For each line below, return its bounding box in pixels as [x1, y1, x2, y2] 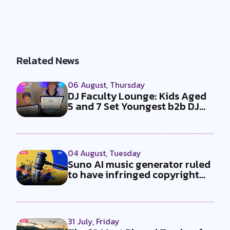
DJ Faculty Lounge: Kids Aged [68, 88, 206, 104]
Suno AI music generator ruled [68, 156, 210, 172]
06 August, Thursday [68, 78, 145, 91]
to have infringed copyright [68, 166, 199, 182]
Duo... [68, 108, 93, 124]
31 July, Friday [68, 215, 120, 227]
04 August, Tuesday [68, 146, 141, 159]
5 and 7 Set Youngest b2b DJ [68, 98, 199, 114]
